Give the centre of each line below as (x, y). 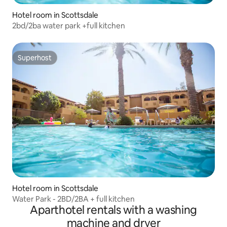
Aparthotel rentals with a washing (113, 210)
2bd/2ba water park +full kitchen (69, 25)
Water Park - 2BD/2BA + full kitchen (73, 199)
